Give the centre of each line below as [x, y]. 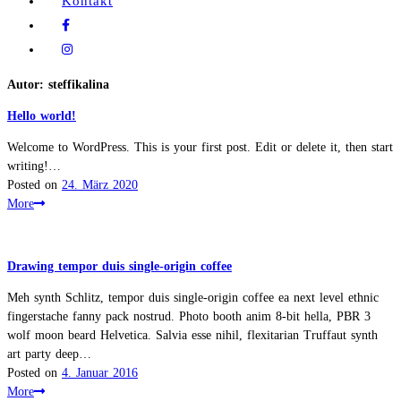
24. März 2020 [100, 185]
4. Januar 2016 [100, 373]
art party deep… [49, 354]
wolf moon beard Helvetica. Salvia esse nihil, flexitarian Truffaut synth [192, 336]
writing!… [34, 166]
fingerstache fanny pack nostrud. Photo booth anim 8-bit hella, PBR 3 [189, 317]
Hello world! [42, 116]
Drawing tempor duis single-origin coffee [119, 267]
